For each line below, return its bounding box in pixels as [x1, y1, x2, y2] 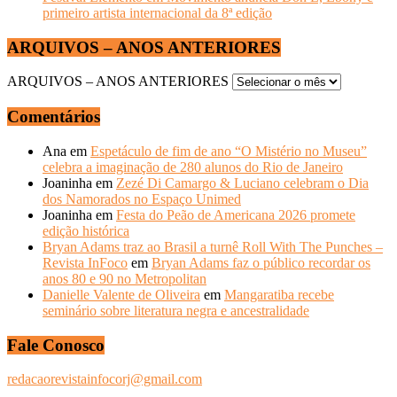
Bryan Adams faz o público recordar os [152, 254, 370, 270]
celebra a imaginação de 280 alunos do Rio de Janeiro [43, 159, 343, 175]
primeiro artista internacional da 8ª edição [43, 5, 272, 20]
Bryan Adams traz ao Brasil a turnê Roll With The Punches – [43, 238, 383, 254]
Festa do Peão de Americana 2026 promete [116, 206, 355, 222]
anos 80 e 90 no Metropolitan [43, 270, 206, 286]
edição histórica [43, 222, 129, 238]
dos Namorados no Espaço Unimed [43, 191, 241, 206]
